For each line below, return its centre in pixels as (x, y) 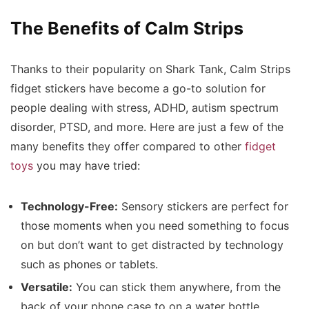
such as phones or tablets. (89, 265)
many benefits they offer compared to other (128, 147)
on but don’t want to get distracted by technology (152, 246)
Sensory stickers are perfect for (203, 207)
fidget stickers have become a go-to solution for (138, 89)
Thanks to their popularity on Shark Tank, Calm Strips (150, 70)
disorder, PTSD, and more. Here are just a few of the (147, 128)
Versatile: (47, 288)
